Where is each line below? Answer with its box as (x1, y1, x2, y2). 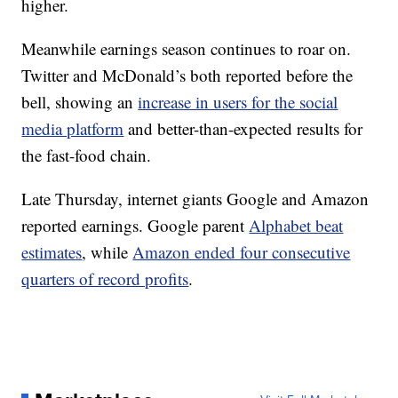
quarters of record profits (21, 267, 189, 290)
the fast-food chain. (21, 144, 152, 166)
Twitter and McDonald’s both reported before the (21, 64, 354, 86)
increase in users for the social (138, 91, 338, 113)
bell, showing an (21, 91, 139, 113)
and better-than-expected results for (123, 117, 363, 139)
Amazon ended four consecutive (132, 241, 351, 263)
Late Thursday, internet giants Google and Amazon (21, 187, 370, 210)
